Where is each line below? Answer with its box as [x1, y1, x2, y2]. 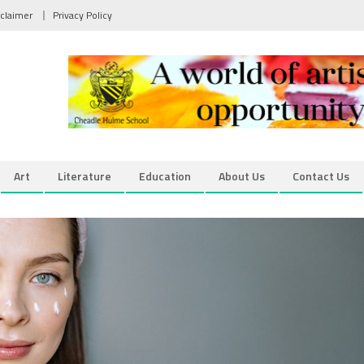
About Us [219, 167, 265, 184]
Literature [58, 167, 111, 184]
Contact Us [292, 167, 349, 184]
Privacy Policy [53, 7, 112, 23]
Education [139, 167, 191, 184]
